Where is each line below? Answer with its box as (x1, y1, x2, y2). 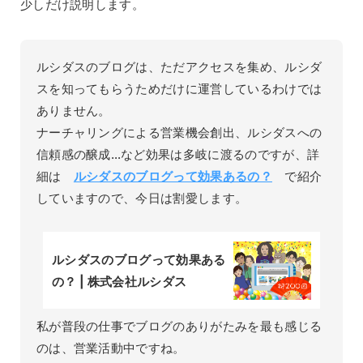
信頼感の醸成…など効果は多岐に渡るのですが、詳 (36, 147, 320, 163)
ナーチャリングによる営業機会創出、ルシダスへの (36, 125, 322, 141)
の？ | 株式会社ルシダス (52, 273, 187, 289)
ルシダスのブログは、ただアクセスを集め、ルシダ (36, 59, 322, 75)
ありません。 (36, 103, 111, 119)
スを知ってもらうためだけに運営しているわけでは (36, 81, 322, 97)
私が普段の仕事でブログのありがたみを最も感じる (36, 318, 322, 334)
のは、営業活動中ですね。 (36, 340, 186, 356)
